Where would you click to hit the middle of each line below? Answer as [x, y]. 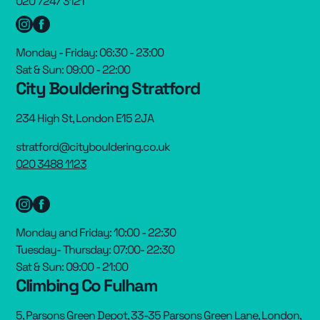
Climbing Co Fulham [87, 285]
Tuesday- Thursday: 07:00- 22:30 [95, 249]
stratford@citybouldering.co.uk [93, 146]
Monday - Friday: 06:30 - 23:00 [90, 52]
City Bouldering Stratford [108, 88]
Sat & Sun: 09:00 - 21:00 [72, 266]
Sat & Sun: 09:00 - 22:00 [73, 69]
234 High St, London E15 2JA [85, 118]
